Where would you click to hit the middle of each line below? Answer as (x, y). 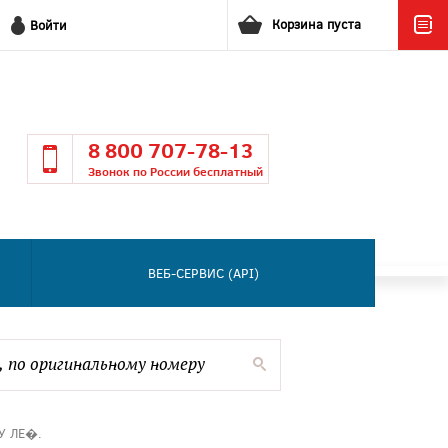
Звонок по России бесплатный (176, 171)
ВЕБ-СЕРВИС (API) (203, 273)
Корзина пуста (316, 24)
